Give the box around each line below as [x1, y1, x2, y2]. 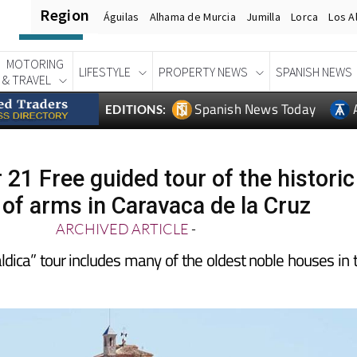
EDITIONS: [105, 101, 167, 116]
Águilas [103, 9, 139, 24]
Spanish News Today [194, 98, 316, 120]
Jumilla [246, 9, 280, 24]
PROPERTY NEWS [159, 63, 248, 80]
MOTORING [6, 55, 64, 72]
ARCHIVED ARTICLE [55, 219, 189, 237]
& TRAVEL [2, 71, 51, 88]
